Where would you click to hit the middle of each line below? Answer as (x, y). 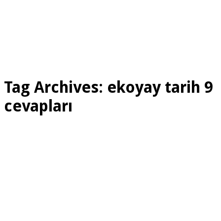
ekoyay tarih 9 (160, 88)
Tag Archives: (55, 88)
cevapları (38, 106)
